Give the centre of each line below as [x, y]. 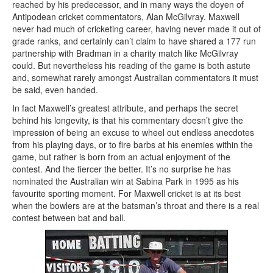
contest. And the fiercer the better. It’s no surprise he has [122, 169]
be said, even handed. [55, 90]
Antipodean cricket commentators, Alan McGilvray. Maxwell [126, 17]
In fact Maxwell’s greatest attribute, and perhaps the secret [125, 108]
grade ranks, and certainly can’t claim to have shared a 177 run [134, 41]
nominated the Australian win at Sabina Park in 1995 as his [126, 181]
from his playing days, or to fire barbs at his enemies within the [133, 145]
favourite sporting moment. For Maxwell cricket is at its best [126, 193]
